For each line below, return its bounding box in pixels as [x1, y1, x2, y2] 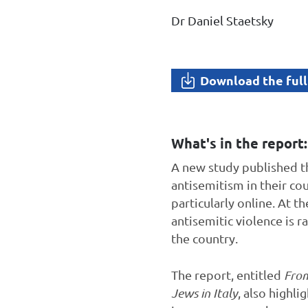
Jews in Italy [171, 285, 238, 301]
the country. [171, 231, 238, 246]
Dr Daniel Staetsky [171, 13, 274, 28]
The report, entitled [171, 267, 284, 283]
